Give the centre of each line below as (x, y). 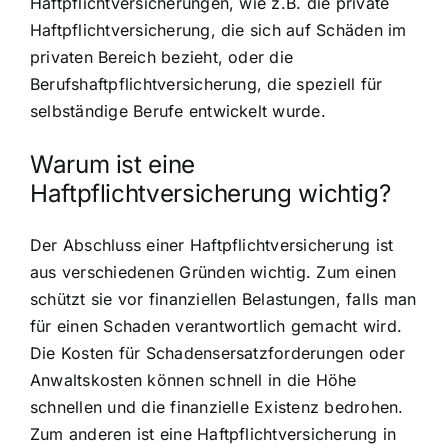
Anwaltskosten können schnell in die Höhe (193, 379)
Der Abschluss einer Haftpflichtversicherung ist (212, 244)
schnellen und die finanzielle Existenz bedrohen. (217, 406)
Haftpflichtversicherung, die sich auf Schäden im (218, 30)
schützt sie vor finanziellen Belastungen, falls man (223, 298)
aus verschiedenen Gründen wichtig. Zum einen (213, 271)
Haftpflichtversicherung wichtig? (210, 193)
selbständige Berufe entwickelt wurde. (178, 111)
